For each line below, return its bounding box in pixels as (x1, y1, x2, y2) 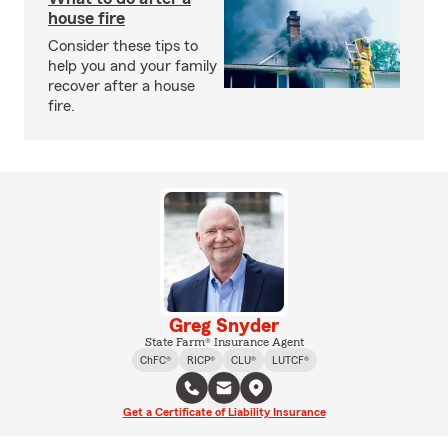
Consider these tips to (48, 38, 198, 54)
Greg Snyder (169, 316, 279, 336)
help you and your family (48, 58, 217, 74)
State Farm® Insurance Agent (144, 336, 304, 348)
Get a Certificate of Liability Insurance (122, 406, 326, 418)
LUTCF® (271, 354, 309, 366)
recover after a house (48, 78, 195, 94)
